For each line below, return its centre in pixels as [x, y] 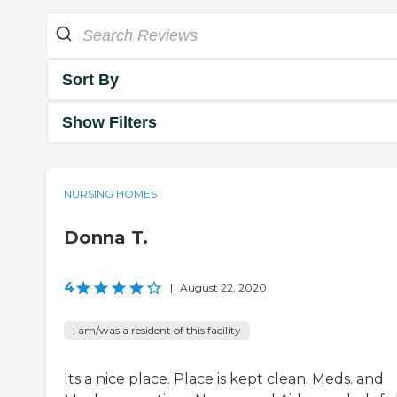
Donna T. [106, 238]
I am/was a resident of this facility [157, 331]
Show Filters [109, 122]
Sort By [90, 79]
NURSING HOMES [110, 194]
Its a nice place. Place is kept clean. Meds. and [224, 379]
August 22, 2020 [223, 288]
